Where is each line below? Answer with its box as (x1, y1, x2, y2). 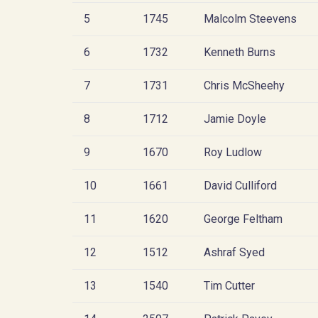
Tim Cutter (204, 278, 255, 292)
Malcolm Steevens (204, 11, 297, 26)
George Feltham (204, 212, 283, 226)
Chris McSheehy (204, 78, 285, 92)
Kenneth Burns (204, 45, 275, 59)
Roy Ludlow (204, 145, 262, 159)
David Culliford (204, 178, 277, 192)
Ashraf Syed (204, 245, 265, 259)
